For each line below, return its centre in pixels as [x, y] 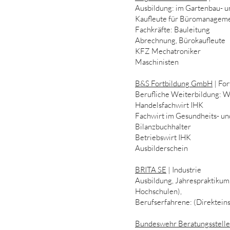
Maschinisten [157, 62]
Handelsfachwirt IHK [169, 105]
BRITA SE [151, 170]
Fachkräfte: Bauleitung [172, 30]
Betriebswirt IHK [163, 137]
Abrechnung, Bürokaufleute [180, 40]
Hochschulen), [159, 191]
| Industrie [185, 170]
